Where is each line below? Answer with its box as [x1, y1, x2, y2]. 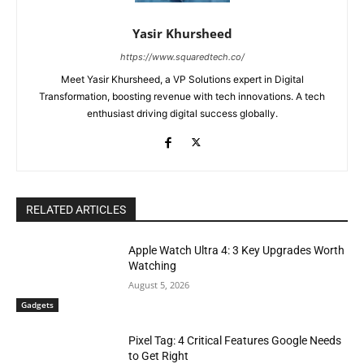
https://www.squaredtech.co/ [119, 50, 245, 63]
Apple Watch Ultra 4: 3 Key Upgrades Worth [128, 243, 345, 257]
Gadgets [21, 299, 54, 311]
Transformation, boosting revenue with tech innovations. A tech [39, 89, 325, 102]
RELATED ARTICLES [26, 202, 126, 216]
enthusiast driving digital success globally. [86, 106, 278, 119]
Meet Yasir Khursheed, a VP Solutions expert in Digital [60, 72, 304, 85]
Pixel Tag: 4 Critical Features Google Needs [128, 334, 342, 348]
